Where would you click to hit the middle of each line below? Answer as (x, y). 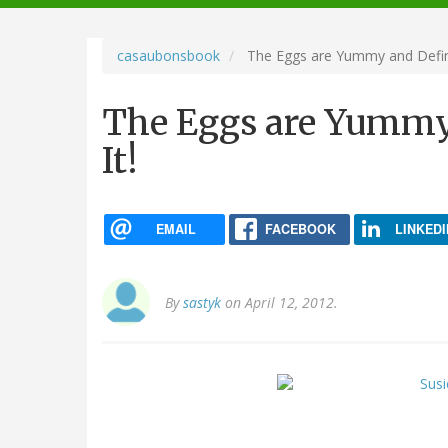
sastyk (202, 303)
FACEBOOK (300, 228)
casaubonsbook (168, 55)
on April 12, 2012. (279, 303)
